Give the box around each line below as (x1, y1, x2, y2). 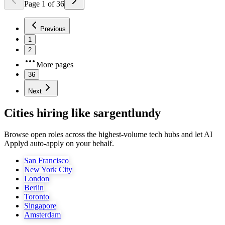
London (24, 174, 49, 183)
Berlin (24, 183, 44, 192)
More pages (36, 60, 73, 69)
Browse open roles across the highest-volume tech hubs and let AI (4, 130, 212, 139)
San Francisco (24, 156, 69, 165)
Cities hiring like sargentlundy (4, 106, 161, 120)
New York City (24, 165, 72, 174)
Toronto (24, 192, 49, 201)
